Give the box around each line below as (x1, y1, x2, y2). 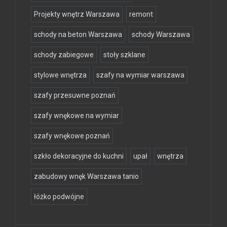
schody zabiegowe (34, 51, 94, 59)
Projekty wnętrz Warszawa (34, 10, 120, 19)
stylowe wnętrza (34, 71, 87, 80)
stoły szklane (103, 51, 145, 59)
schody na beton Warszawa (34, 30, 122, 39)
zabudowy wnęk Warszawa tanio (34, 172, 139, 181)
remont (129, 10, 153, 19)
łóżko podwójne (34, 193, 84, 201)
